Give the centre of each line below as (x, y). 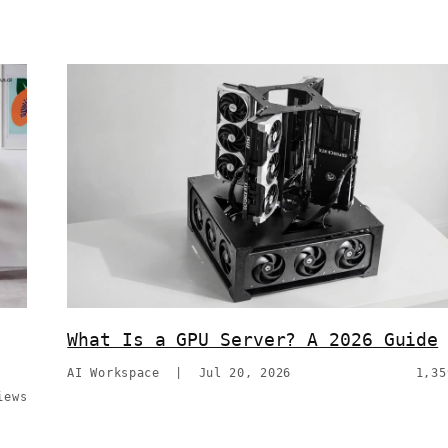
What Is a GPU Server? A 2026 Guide (253, 340)
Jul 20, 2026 (245, 373)
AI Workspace (113, 373)
